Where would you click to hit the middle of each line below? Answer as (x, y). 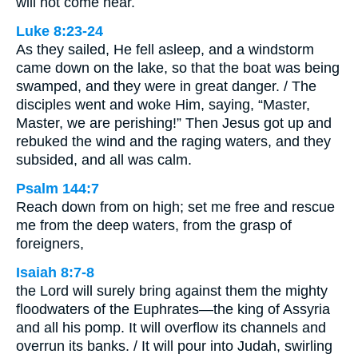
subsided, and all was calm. (104, 160)
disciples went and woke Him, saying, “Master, (163, 105)
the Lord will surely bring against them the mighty (172, 291)
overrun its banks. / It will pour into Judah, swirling (174, 346)
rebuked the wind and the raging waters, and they (173, 142)
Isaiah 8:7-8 (55, 273)
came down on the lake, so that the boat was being (178, 68)
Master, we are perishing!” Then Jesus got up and (174, 123)
